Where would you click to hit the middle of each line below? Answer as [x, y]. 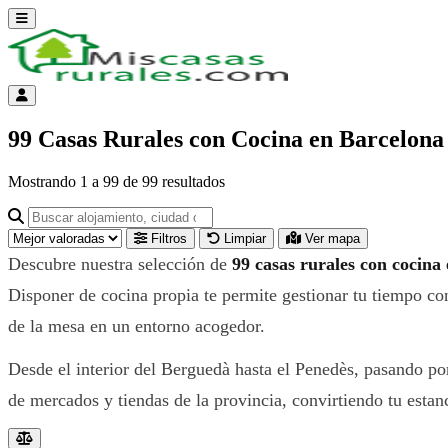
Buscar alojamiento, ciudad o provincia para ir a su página [209, 214]
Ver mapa [332, 238]
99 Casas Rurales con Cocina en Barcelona [226, 138]
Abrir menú [46, 17]
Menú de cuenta [61, 94]
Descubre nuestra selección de [120, 263]
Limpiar [245, 238]
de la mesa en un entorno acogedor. [136, 325]
